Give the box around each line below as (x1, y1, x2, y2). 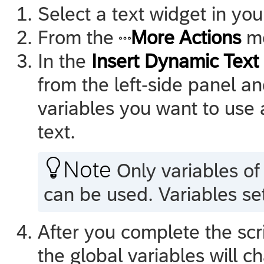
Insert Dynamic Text (91, 49, 259, 72)
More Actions (131, 26, 241, 48)
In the (38, 49, 91, 72)
